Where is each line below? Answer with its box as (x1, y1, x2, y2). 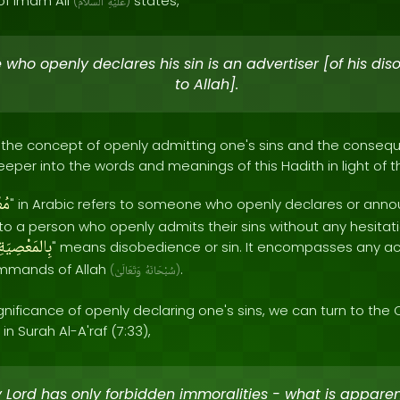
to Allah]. (175, 74, 238, 95)
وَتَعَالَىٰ (114, 262, 141, 281)
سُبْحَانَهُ (145, 262, 176, 281)
